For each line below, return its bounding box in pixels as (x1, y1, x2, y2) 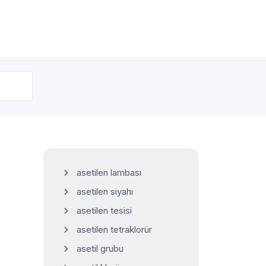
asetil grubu (77, 243, 123, 254)
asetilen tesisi (77, 205, 132, 216)
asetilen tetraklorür (77, 224, 152, 235)
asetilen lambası (77, 167, 141, 178)
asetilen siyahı (77, 186, 133, 197)
